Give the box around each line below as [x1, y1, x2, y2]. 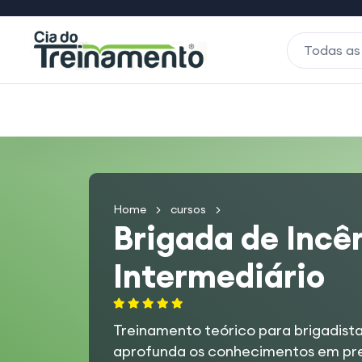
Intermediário [112, 255, 325, 297]
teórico [204, 321, 255, 339]
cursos [170, 202, 206, 217]
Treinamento [112, 321, 204, 339]
